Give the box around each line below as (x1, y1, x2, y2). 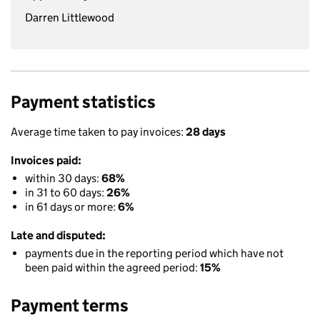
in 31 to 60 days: (25, 186, 106, 199)
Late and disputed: (11, 229, 106, 242)
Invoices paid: (11, 154, 81, 167)
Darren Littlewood (25, 11, 114, 24)
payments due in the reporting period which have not (25, 246, 284, 260)
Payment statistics (11, 91, 156, 112)
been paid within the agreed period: (25, 261, 200, 274)
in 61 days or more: (25, 200, 118, 214)
